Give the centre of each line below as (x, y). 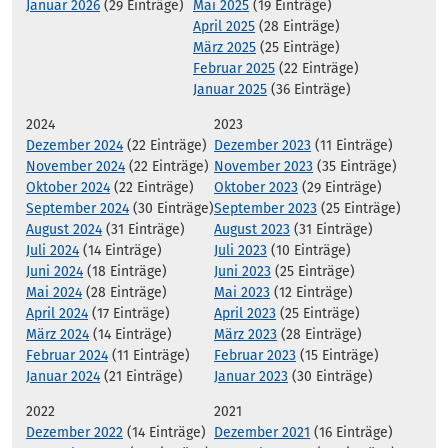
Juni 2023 (242, 272)
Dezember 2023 (262, 146)
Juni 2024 (54, 272)
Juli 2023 (240, 251)
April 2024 (57, 314)
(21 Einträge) (141, 377)
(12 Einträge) (311, 293)
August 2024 (64, 230)
